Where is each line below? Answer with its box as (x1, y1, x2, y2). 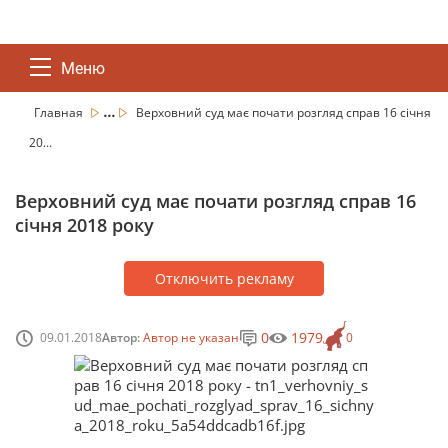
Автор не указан (143, 328, 239, 346)
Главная (34, 104, 86, 121)
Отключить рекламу (154, 269, 294, 288)
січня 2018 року (15, 213, 154, 237)
